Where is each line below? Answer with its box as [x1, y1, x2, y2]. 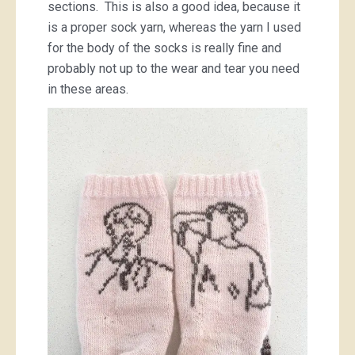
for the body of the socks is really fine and [48, 40, 281, 55]
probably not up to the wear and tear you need [48, 61, 300, 76]
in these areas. [48, 82, 128, 97]
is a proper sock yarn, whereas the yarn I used [48, 20, 301, 35]
